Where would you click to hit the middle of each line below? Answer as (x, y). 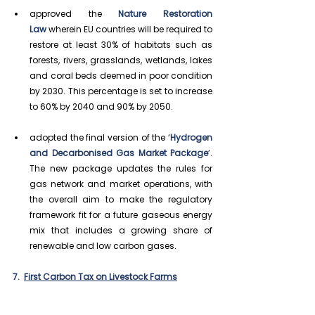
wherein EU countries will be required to (129, 29)
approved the (74, 13)
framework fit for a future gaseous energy (121, 214)
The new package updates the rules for (121, 168)
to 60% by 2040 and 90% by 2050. (101, 106)
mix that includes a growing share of (121, 230)
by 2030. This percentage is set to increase (121, 91)
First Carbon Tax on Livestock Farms (101, 276)
